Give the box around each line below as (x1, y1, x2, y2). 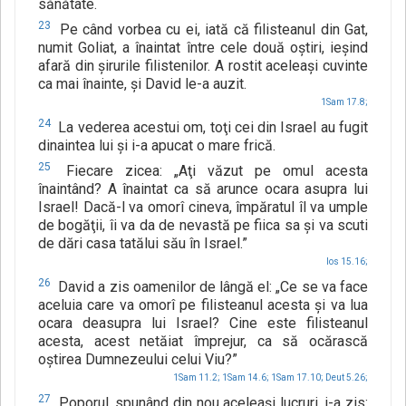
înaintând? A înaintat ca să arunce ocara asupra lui (38, 180, 368, 198)
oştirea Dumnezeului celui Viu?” (38, 351, 237, 369)
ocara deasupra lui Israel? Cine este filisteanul (38, 314, 368, 333)
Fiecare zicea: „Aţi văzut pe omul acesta (54, 162, 368, 180)
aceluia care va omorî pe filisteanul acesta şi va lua (38, 296, 368, 314)
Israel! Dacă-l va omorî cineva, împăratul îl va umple (38, 198, 368, 217)
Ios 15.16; (326, 256, 368, 267)
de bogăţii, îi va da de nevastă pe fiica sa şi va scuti (38, 217, 368, 235)
